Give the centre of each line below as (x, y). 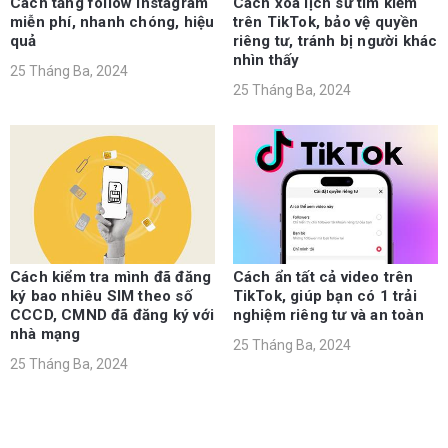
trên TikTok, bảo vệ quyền (325, 22)
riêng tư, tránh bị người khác (335, 41)
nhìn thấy (266, 60)
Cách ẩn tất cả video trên (323, 277)
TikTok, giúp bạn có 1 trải (324, 296)
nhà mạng (45, 334)
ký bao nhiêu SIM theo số (101, 296)
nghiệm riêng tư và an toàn (328, 315)
